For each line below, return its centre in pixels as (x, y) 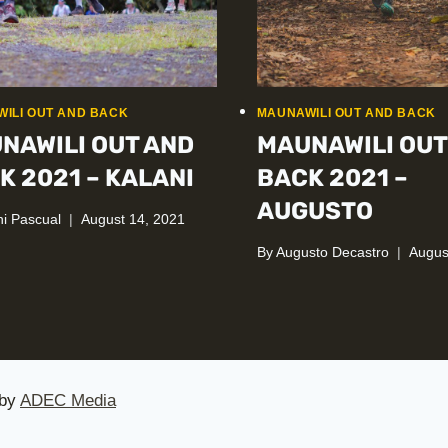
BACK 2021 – (332, 178)
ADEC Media (68, 400)
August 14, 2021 (133, 219)
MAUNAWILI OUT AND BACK (346, 113)
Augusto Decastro (332, 252)
